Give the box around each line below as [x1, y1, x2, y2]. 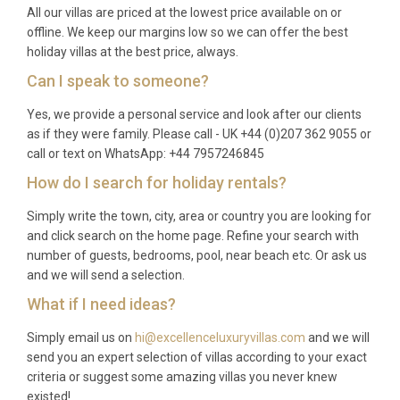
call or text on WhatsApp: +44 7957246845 [27, 146, 265, 161]
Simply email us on [27, 329, 136, 345]
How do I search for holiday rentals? [27, 172, 287, 192]
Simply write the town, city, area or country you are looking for [27, 208, 372, 223]
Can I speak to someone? [27, 71, 210, 90]
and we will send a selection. [27, 267, 186, 282]
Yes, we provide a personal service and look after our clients [27, 106, 362, 121]
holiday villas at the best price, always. [27, 44, 239, 59]
